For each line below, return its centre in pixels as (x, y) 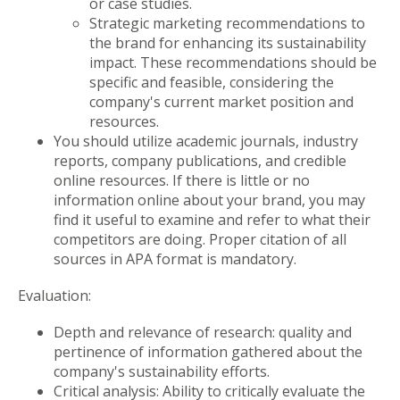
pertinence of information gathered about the (208, 351)
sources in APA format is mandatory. (177, 258)
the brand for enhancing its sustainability (228, 42)
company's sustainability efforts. (163, 371)
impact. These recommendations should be (233, 62)
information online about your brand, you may (209, 200)
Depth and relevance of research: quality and (203, 332)
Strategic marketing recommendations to (227, 23)
